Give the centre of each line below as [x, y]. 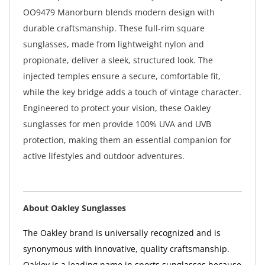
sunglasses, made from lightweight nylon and [113, 44]
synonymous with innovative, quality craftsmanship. [126, 248]
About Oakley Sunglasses [74, 208]
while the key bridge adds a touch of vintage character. [132, 92]
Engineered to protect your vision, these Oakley [117, 108]
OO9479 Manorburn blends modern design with [119, 12]
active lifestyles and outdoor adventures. [104, 156]
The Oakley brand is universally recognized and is [122, 232]
